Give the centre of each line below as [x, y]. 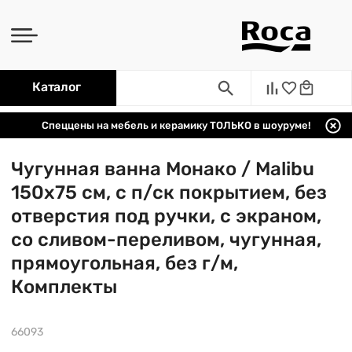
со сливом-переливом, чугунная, [166, 240]
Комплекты [64, 287]
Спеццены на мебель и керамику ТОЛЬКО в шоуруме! [176, 125]
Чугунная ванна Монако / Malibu [163, 169]
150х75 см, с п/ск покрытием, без [169, 192]
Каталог [57, 87]
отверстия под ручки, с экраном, [166, 216]
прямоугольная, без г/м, [125, 263]
